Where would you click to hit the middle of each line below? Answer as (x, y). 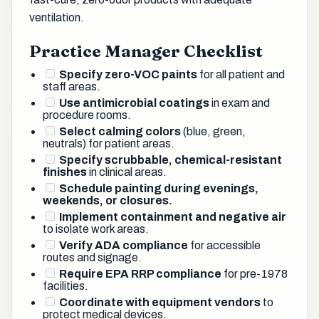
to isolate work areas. (96, 229)
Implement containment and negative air (173, 216)
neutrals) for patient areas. (109, 143)
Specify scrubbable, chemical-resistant (171, 159)
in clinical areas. (127, 172)
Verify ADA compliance (124, 245)
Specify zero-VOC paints (129, 74)
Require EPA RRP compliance (141, 273)
